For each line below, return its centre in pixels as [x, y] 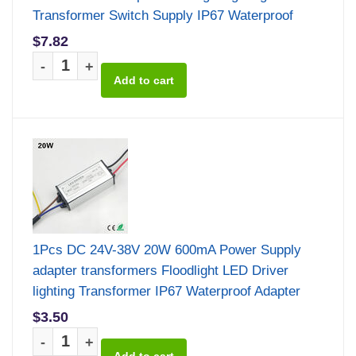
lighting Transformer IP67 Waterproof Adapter [166, 291]
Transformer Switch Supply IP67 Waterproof [163, 15]
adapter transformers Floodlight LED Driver [161, 270]
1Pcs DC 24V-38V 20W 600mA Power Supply [167, 250]
